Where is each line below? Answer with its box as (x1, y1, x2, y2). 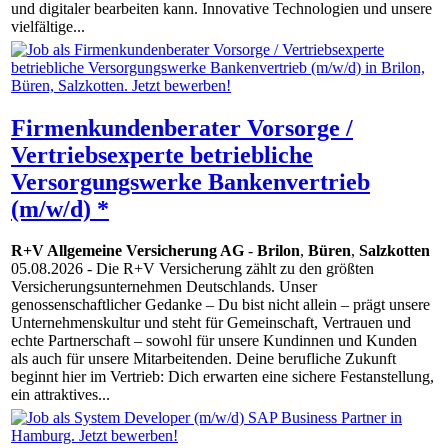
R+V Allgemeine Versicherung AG (11, 242, 244, 260)
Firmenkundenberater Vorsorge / (11, 114, 353, 141)
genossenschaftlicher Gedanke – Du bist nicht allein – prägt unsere (11, 296, 430, 314)
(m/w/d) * (11, 195, 109, 222)
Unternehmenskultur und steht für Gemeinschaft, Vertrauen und (11, 314, 411, 332)
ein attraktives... (11, 386, 110, 404)
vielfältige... (11, 18, 85, 36)
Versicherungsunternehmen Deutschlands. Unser (11, 278, 317, 296)
